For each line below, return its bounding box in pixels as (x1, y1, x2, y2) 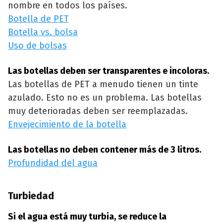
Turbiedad (8, 190, 54, 202)
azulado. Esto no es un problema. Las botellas (8, 92, 202, 104)
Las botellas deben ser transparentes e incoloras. (8, 65, 209, 77)
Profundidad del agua (8, 158, 98, 169)
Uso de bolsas (8, 40, 67, 52)
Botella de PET (8, 13, 69, 25)
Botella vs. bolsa (8, 27, 78, 38)
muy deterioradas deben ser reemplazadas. (8, 106, 188, 117)
